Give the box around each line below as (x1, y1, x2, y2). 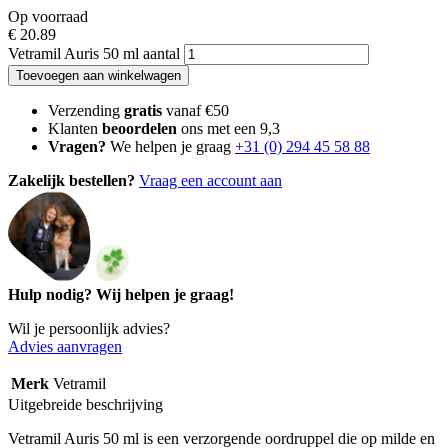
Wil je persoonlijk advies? (8, 319, 170, 337)
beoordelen (102, 119, 177, 137)
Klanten (48, 119, 102, 137)
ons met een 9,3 (177, 119, 280, 137)
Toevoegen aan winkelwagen (16, 67, 181, 83)
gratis (124, 101, 162, 119)
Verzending (48, 101, 124, 119)
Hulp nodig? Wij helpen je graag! (8, 285, 234, 303)
